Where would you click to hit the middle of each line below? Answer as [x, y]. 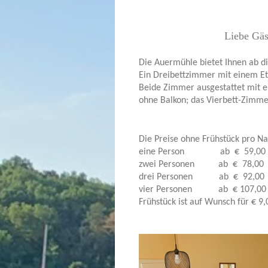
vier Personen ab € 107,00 [202, 190]
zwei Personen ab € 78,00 [201, 165]
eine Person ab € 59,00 [202, 152]
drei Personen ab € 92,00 [202, 177]
